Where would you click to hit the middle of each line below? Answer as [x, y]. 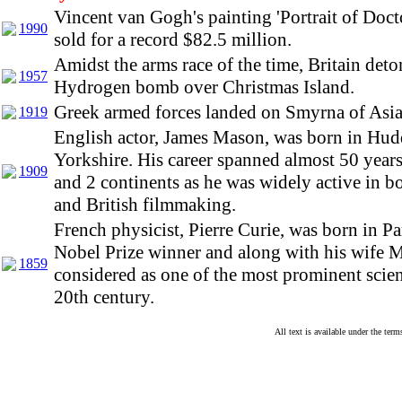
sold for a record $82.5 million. [173, 39]
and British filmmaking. [145, 205]
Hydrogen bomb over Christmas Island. [204, 87]
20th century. [104, 297]
